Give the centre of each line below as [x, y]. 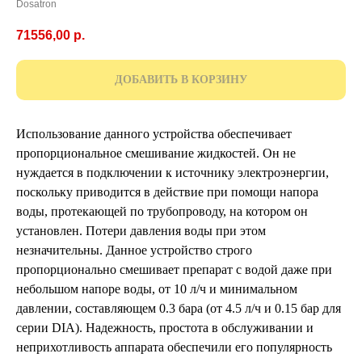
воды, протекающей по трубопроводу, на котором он [162, 212]
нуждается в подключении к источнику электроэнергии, [173, 173]
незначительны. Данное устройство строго [134, 250]
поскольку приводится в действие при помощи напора [167, 192]
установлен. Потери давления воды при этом [141, 231]
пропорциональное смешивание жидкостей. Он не [156, 154]
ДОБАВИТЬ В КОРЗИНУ [181, 80]
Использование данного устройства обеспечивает [154, 134]
